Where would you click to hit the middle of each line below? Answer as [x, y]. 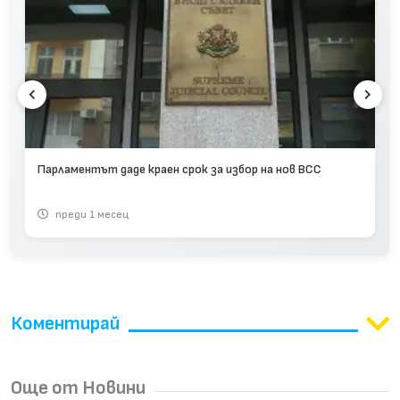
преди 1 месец [91, 215]
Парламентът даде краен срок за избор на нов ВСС [179, 169]
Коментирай [65, 324]
